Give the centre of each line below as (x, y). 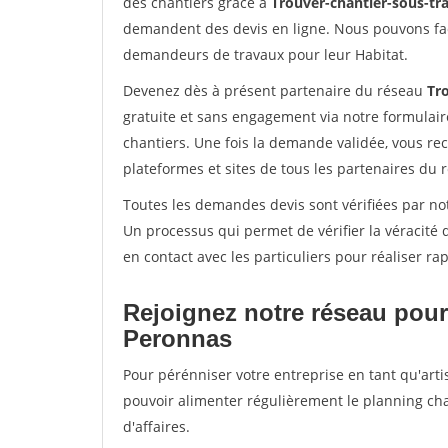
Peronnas (177, 338)
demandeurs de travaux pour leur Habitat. (265, 54)
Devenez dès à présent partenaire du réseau (275, 90)
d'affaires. (156, 426)
